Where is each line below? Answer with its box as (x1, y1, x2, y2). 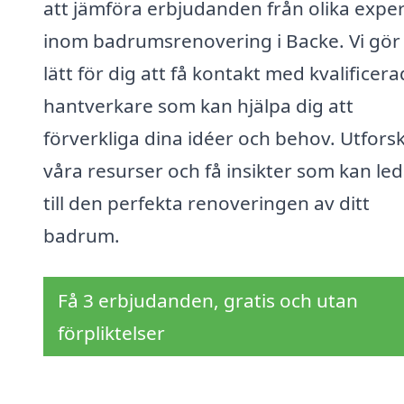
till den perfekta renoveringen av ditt (43, 190, 370, 216)
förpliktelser (58, 320, 165, 346)
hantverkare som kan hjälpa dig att (43, 93, 353, 119)
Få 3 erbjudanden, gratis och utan (58, 288, 358, 314)
